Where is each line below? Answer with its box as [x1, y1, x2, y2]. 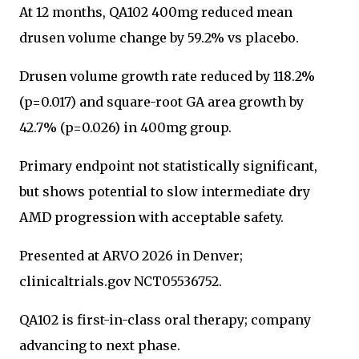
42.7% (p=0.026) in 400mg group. [19, 119, 232, 135]
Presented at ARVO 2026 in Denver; [19, 248, 243, 264]
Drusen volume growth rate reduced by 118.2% [19, 68, 315, 84]
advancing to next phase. [19, 337, 180, 353]
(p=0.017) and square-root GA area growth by [19, 94, 304, 110]
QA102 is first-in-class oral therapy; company [19, 312, 311, 328]
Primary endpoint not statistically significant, [19, 158, 317, 174]
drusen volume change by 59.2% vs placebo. [19, 30, 299, 46]
